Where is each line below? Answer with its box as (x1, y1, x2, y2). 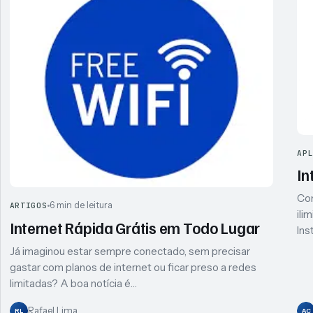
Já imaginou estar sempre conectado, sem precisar (9, 245, 250, 259)
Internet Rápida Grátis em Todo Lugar (9, 218, 261, 238)
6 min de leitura (49, 200, 112, 211)
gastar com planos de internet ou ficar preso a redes (9, 261, 256, 275)
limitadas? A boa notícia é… (9, 277, 137, 291)
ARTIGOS (9, 201, 48, 211)
